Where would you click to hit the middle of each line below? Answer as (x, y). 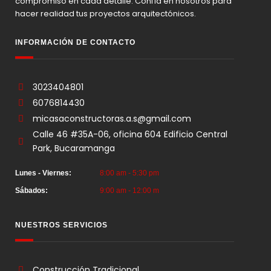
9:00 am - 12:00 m (129, 191)
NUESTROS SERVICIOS (61, 225)
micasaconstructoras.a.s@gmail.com (112, 119)
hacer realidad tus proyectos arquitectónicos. (106, 14)
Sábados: (31, 191)
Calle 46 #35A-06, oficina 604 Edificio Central (130, 134)
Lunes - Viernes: (43, 173)
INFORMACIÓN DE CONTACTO (75, 42)
